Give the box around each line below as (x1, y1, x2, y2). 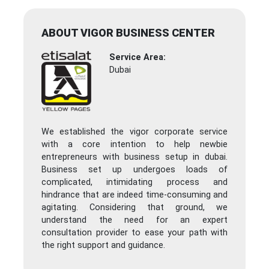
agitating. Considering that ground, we (41, 202, 228, 213)
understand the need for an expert (41, 215, 228, 226)
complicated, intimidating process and (41, 177, 228, 188)
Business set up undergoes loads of (41, 165, 228, 175)
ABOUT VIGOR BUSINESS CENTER (41, 26, 215, 40)
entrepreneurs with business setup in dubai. (41, 152, 228, 163)
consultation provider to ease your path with (41, 228, 228, 238)
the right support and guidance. (41, 240, 165, 251)
